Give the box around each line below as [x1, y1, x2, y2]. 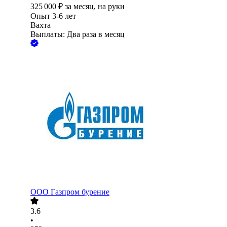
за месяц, [65, 2, 98, 11]
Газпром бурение [51, 187, 109, 197]
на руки [98, 2, 125, 11]
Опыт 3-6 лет [30, 12, 76, 21]
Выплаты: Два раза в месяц [30, 30, 125, 39]
